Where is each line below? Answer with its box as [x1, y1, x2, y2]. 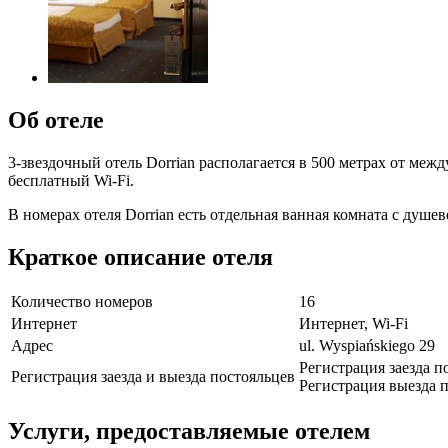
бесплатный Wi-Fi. [8, 171, 134, 189]
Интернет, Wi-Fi [299, 315, 408, 333]
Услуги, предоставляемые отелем [8, 418, 370, 445]
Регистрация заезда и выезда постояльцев [11, 368, 295, 386]
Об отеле [8, 106, 104, 133]
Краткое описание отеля [8, 243, 273, 270]
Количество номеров [11, 293, 153, 311]
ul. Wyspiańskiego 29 [299, 337, 435, 355]
